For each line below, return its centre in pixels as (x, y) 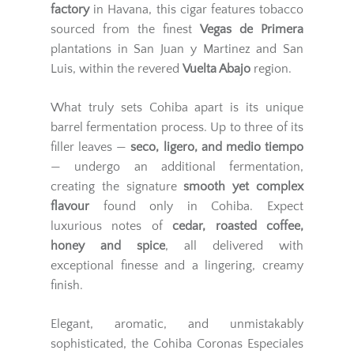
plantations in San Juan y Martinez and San (177, 49)
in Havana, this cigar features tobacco (196, 9)
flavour (70, 206)
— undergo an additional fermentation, (177, 167)
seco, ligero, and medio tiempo (217, 147)
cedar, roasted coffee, (238, 226)
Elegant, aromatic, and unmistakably (177, 324)
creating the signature (117, 186)
